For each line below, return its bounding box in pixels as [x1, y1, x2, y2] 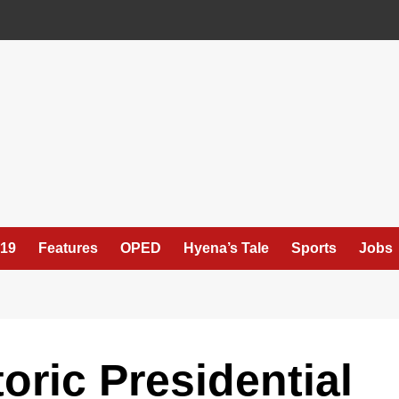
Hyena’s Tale [183, 240, 269, 256]
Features [38, 240, 98, 256]
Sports [291, 240, 337, 256]
